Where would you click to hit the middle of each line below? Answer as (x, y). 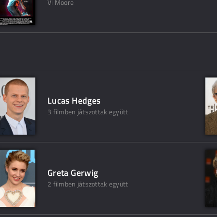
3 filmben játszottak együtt (88, 112)
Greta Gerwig (73, 173)
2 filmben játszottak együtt (88, 184)
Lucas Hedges (74, 101)
